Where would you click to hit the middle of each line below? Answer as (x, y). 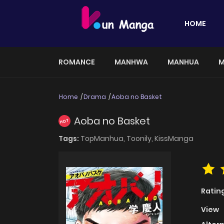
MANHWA (131, 62)
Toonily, (140, 139)
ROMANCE (77, 62)
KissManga (174, 139)
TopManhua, (103, 139)
